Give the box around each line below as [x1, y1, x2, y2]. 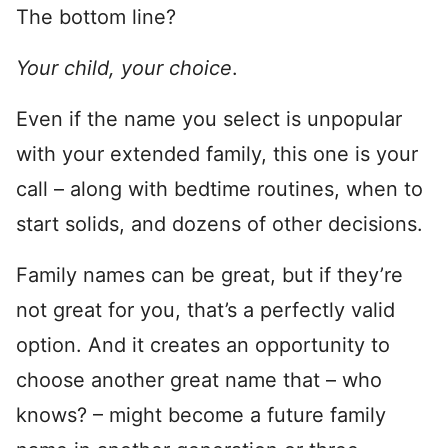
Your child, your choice [16, 56, 232, 80]
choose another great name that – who [16, 368, 382, 392]
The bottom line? [16, 5, 176, 29]
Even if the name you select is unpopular [16, 107, 402, 131]
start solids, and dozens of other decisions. [16, 212, 423, 236]
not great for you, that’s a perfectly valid [16, 298, 395, 322]
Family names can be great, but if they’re [16, 263, 403, 287]
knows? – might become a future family [16, 403, 386, 427]
